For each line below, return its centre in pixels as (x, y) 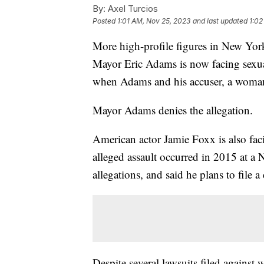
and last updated (220, 21)
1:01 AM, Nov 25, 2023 (154, 21)
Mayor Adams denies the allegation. (174, 110)
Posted (105, 21)
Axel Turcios (132, 8)
